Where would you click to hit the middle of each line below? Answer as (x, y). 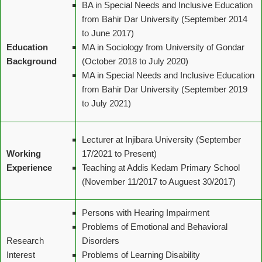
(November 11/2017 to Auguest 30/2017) (159, 182)
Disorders (101, 241)
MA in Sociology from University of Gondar (163, 47)
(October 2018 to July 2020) (135, 61)
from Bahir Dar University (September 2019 (165, 89)
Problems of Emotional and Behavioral (155, 227)
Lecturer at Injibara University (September (161, 139)
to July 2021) (106, 103)
